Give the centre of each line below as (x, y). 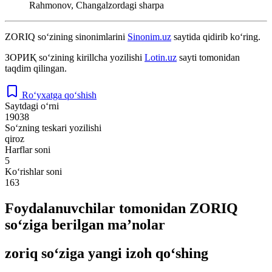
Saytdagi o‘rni (32, 106)
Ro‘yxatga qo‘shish (59, 95)
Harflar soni (28, 149)
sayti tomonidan (208, 57)
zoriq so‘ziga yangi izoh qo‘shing (107, 253)
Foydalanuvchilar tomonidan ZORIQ (121, 208)
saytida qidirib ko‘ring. (216, 36)
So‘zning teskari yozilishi (53, 127)
